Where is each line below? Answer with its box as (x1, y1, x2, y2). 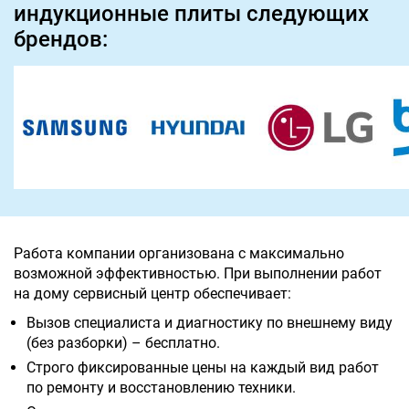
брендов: (14, 26, 108, 53)
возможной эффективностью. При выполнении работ (14, 264, 382, 282)
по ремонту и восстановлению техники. (26, 378, 296, 396)
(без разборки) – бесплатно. (26, 333, 220, 351)
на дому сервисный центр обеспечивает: (14, 284, 291, 302)
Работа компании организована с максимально (14, 244, 344, 262)
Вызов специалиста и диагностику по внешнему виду (26, 313, 393, 331)
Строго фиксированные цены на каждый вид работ (26, 358, 379, 376)
